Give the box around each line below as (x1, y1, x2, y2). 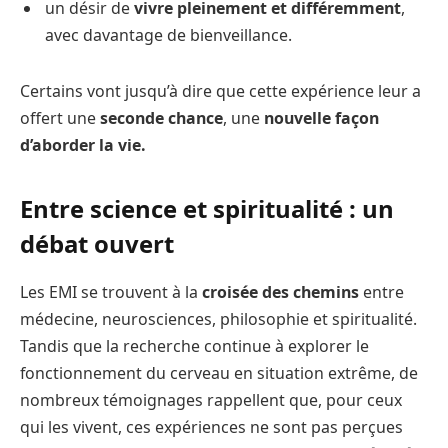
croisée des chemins (202, 280, 359, 303)
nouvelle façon (264, 106, 379, 129)
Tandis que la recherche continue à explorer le (20, 334, 369, 357)
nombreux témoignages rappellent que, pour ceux (20, 388, 402, 411)
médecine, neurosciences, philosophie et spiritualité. (20, 307, 417, 330)
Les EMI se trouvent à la (20, 280, 202, 303)
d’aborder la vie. (20, 133, 146, 156)
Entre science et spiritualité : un (20, 191, 394, 225)
